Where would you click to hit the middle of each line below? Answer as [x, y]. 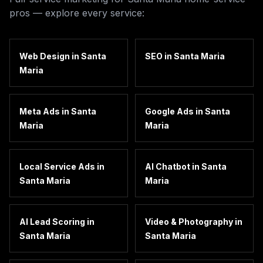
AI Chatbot [168, 166]
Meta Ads [40, 111]
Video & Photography [189, 222]
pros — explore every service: [77, 13]
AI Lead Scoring [52, 222]
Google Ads [169, 111]
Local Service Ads [57, 166]
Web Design [45, 56]
